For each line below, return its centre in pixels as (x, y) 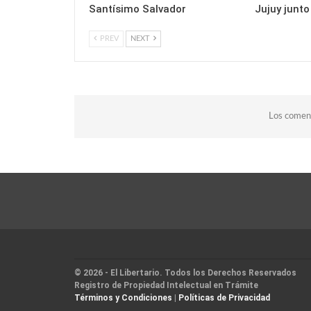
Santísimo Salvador (137, 9)
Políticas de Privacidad (224, 298)
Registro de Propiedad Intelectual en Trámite (166, 286)
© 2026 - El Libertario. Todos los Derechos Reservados (185, 273)
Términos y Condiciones (123, 298)
